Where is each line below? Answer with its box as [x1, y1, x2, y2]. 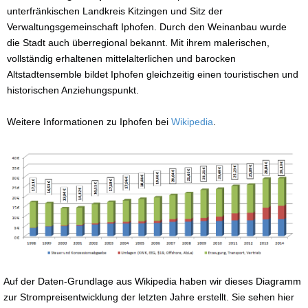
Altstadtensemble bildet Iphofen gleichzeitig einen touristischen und [7, 68, 298, 80]
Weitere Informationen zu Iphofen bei [7, 115, 171, 127]
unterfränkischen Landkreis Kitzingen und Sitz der [7, 5, 223, 16]
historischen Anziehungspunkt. [7, 84, 139, 96]
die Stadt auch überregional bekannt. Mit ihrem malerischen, [7, 36, 269, 48]
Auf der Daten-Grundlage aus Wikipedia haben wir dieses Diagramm [3, 275, 301, 287]
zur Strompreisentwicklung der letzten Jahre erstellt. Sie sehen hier [3, 291, 294, 302]
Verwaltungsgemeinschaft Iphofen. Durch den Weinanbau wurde [7, 21, 287, 32]
